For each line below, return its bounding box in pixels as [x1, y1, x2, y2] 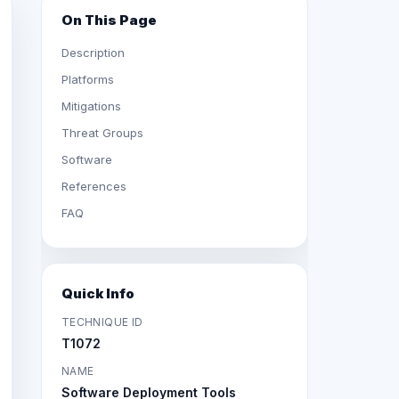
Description [61, 45, 125, 60]
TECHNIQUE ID [61, 315, 143, 329]
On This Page [61, 12, 157, 28]
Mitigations [61, 99, 121, 113]
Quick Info [61, 285, 134, 302]
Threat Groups [61, 126, 143, 140]
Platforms [61, 72, 114, 86]
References [61, 179, 126, 193]
